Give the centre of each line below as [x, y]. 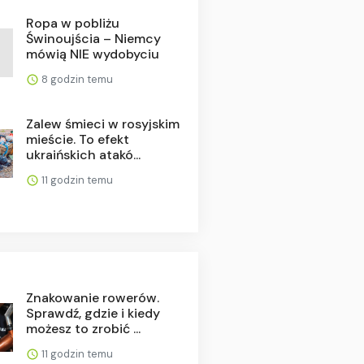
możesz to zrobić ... [83, 328]
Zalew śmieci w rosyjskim [102, 123]
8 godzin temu [76, 79]
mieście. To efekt [77, 139]
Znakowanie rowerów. [92, 297]
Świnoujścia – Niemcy [93, 38]
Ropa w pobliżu [72, 23]
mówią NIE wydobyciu [92, 54]
